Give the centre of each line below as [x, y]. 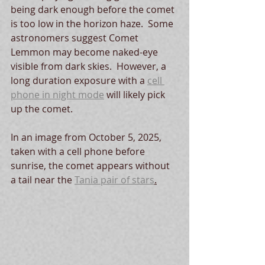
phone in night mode [57, 95]
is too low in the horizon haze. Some [93, 24]
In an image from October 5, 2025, [87, 137]
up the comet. [44, 109]
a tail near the [43, 180]
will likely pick [136, 95]
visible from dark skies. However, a [90, 66]
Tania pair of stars [114, 180]
